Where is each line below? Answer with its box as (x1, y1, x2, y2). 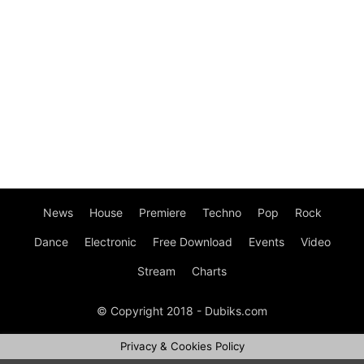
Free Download (152, 235, 232, 249)
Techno (201, 206, 241, 219)
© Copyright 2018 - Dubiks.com (97, 304, 267, 318)
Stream (137, 264, 175, 278)
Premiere (138, 206, 186, 219)
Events (248, 235, 284, 249)
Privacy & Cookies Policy (119, 340, 245, 353)
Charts (192, 264, 227, 278)
